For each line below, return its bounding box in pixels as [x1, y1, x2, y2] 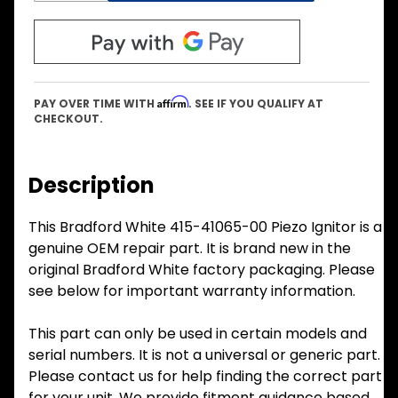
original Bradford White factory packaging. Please [28, 259, 375, 280]
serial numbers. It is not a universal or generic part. [28, 344, 380, 365]
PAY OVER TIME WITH [34, 95, 157, 111]
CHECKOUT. [34, 110, 103, 126]
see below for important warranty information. [28, 280, 355, 301]
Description [28, 170, 154, 200]
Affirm [157, 94, 188, 108]
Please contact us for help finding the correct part [28, 365, 382, 386]
